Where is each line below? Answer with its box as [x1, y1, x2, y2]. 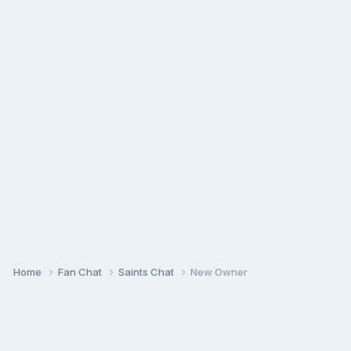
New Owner [190, 265, 248, 278]
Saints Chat [118, 265, 176, 278]
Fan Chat [58, 265, 104, 278]
